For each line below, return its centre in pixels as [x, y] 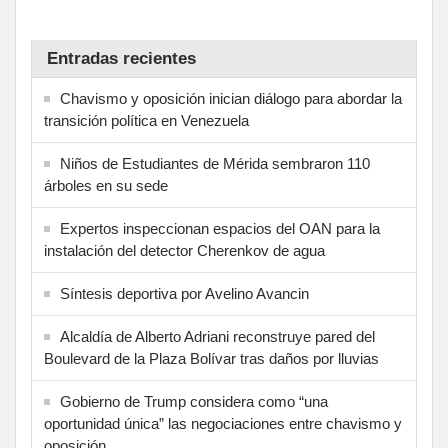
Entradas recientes [121, 58]
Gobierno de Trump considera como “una [194, 401]
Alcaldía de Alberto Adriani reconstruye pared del [217, 336]
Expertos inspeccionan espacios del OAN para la [220, 228]
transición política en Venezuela [146, 120]
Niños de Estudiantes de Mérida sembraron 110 [215, 163]
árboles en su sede [106, 185]
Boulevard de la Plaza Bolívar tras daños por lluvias [211, 358]
